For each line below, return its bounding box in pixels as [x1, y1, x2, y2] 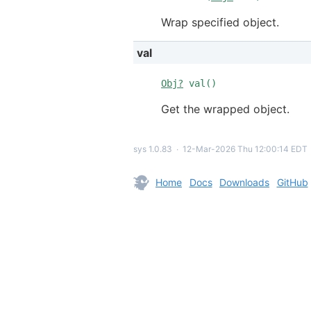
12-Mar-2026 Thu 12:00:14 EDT [183, 143, 308, 154]
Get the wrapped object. [161, 101, 289, 116]
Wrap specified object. [161, 15, 279, 29]
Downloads [219, 176, 269, 188]
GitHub [276, 176, 308, 188]
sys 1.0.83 [133, 143, 172, 154]
